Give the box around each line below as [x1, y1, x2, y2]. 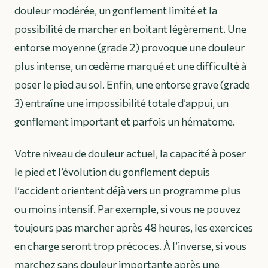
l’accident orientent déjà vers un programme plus [14, 183, 241, 197]
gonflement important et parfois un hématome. [14, 114, 235, 128]
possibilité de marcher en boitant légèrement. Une [14, 22, 246, 35]
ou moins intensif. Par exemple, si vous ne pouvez [14, 202, 241, 215]
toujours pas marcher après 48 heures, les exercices [14, 220, 253, 234]
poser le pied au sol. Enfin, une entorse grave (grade [14, 77, 250, 91]
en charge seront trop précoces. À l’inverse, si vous [14, 239, 246, 252]
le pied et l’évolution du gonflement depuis [14, 165, 210, 178]
